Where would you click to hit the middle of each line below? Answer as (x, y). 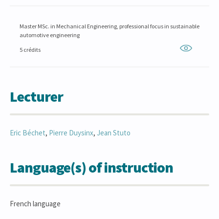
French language (35, 204)
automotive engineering (50, 35)
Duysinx (81, 133)
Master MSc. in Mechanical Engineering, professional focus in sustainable (109, 26)
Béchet (34, 133)
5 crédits (30, 50)
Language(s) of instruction (91, 167)
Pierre (59, 133)
